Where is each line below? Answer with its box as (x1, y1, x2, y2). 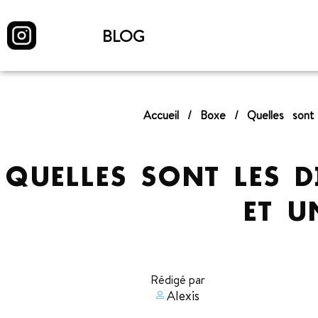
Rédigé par (150, 272, 205, 288)
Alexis (167, 286, 199, 305)
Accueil (143, 107, 179, 124)
